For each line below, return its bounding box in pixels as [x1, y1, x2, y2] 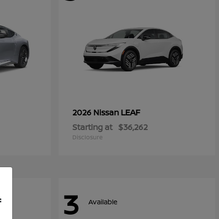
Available [88, 197, 117, 206]
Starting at [72, 122, 112, 133]
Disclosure [72, 133, 103, 142]
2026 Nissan [72, 107, 121, 118]
